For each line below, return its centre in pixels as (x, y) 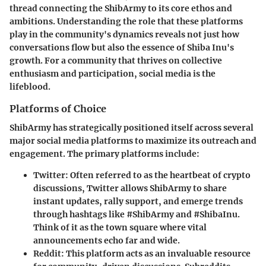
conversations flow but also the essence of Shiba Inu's (122, 47)
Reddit (47, 254)
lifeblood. (30, 86)
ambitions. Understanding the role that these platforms (126, 21)
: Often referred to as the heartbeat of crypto (158, 175)
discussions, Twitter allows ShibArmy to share (130, 188)
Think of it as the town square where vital (120, 227)
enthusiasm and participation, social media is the (113, 73)
